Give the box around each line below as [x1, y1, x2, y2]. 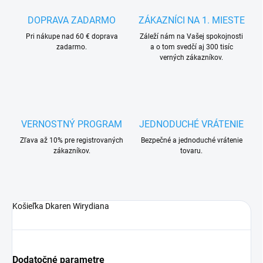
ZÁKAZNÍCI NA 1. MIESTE [138, 15, 245, 26]
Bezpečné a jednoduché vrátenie [140, 136, 242, 145]
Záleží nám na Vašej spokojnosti [140, 32, 243, 41]
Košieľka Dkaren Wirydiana [12, 201, 109, 211]
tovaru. [180, 147, 203, 156]
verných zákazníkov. [160, 53, 223, 62]
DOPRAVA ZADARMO [28, 15, 116, 26]
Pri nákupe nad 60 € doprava [25, 32, 118, 41]
